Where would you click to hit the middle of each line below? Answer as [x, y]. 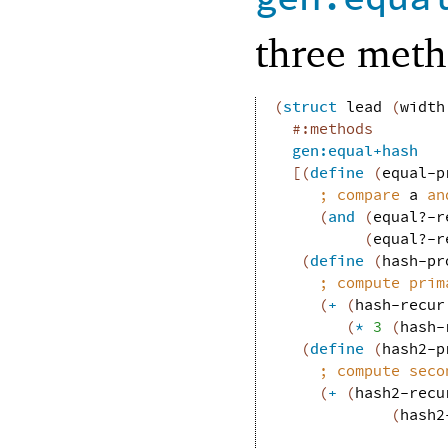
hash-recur [399, 306]
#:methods [332, 130]
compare [372, 196]
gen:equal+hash [354, 152]
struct [309, 108]
